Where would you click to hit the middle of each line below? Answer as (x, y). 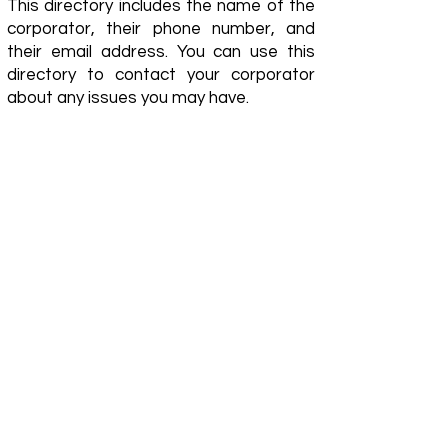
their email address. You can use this (161, 52)
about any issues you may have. (128, 98)
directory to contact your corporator (161, 75)
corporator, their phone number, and (161, 29)
